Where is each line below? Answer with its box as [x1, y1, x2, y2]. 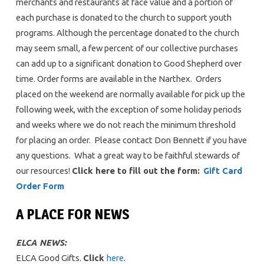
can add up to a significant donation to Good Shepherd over [15, 58, 242, 68]
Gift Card [203, 165, 242, 176]
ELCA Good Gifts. [15, 252, 83, 263]
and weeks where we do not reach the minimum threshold [15, 119, 236, 130]
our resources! [15, 165, 72, 176]
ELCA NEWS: [15, 237, 67, 247]
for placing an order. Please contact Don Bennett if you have [15, 134, 247, 145]
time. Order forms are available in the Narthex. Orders [15, 73, 222, 84]
